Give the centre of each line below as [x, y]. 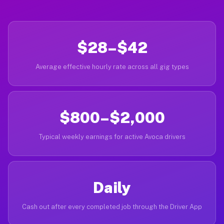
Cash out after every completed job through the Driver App [112, 207]
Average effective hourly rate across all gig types [112, 67]
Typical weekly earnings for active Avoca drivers [112, 137]
